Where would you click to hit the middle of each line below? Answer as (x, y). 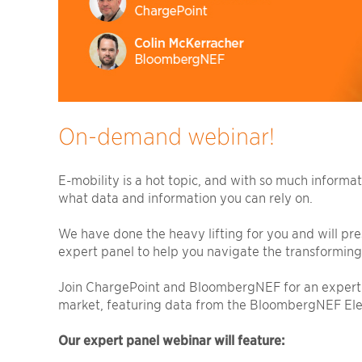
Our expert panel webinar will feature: (172, 340)
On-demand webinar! (166, 136)
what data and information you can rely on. (185, 198)
